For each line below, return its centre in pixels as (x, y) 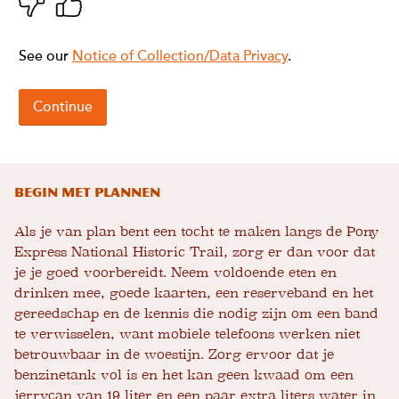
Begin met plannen (87, 193)
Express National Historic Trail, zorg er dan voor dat (195, 252)
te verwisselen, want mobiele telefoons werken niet (187, 334)
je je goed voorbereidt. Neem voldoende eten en (175, 273)
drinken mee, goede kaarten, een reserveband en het (194, 293)
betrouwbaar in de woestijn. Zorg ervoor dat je (174, 355)
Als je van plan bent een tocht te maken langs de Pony (196, 232)
